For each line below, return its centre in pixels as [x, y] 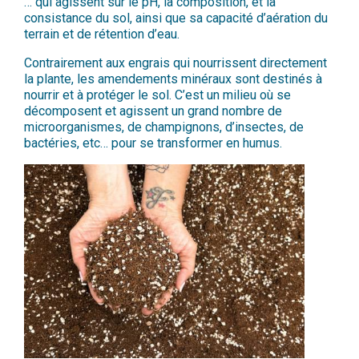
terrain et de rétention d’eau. [102, 34]
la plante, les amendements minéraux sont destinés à [173, 79]
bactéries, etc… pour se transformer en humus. [153, 143]
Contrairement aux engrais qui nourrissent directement [175, 63]
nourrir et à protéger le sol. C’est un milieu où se [157, 95]
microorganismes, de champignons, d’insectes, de [164, 127]
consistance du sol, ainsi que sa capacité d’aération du [176, 18]
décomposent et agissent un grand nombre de [153, 111]
